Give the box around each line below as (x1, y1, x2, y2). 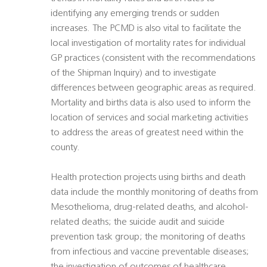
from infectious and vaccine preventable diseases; (51, 247, 249, 257)
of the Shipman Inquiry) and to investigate (51, 69, 216, 79)
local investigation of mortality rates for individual (51, 39, 246, 49)
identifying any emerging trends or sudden (51, 9, 219, 19)
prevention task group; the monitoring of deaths (51, 232, 245, 243)
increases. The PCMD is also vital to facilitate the (51, 24, 241, 34)
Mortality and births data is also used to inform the (51, 98, 251, 108)
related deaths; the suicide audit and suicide (51, 218, 225, 228)
